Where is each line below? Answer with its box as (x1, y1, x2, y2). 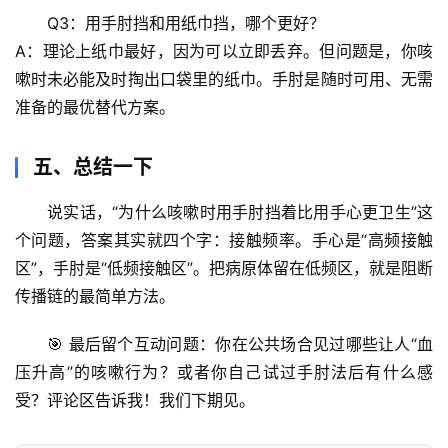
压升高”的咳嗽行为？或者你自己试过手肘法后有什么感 (15, 362, 433, 383)
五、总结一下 (33, 155, 153, 180)
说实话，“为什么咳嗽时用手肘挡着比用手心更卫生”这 (47, 202, 433, 223)
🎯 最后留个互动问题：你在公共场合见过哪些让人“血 (47, 334, 433, 355)
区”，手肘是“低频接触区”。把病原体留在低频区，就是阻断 (15, 258, 433, 279)
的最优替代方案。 (47, 97, 175, 118)
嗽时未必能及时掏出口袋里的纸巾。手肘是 (15, 69, 321, 90)
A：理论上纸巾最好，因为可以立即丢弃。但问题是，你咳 (15, 41, 433, 62)
